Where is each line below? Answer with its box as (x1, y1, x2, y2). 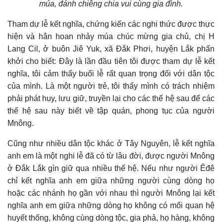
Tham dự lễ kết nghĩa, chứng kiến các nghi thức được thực (7, 20, 215, 29)
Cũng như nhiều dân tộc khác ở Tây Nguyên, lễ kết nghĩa (7, 139, 215, 148)
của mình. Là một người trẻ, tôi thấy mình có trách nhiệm (7, 82, 215, 91)
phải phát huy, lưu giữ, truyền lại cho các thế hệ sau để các (7, 94, 215, 103)
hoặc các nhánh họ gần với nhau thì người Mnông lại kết (7, 189, 215, 198)
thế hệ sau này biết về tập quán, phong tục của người (7, 107, 215, 115)
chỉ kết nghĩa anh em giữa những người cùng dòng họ (7, 176, 215, 185)
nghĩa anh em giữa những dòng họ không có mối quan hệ (7, 201, 215, 210)
